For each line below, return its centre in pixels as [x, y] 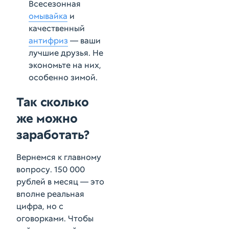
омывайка [48, 16]
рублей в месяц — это [60, 182]
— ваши [84, 41]
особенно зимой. [63, 77]
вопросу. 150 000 [51, 169]
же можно [47, 118]
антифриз [48, 41]
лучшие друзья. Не [66, 53]
